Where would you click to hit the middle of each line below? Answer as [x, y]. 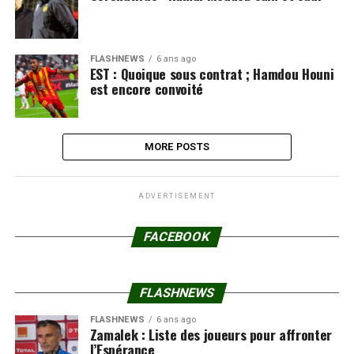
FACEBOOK [177, 237]
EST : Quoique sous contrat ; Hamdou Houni [212, 73]
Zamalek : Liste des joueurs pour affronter [211, 334]
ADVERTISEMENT [177, 196]
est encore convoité [146, 88]
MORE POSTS [177, 147]
